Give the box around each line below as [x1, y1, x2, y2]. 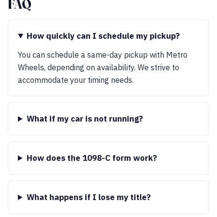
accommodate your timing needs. [18, 75, 134, 85]
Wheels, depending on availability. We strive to [18, 62, 179, 72]
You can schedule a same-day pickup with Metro [18, 50, 187, 60]
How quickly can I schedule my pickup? [26, 31, 180, 41]
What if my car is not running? [26, 113, 143, 124]
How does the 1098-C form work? [26, 153, 157, 163]
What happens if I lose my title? [26, 192, 151, 202]
